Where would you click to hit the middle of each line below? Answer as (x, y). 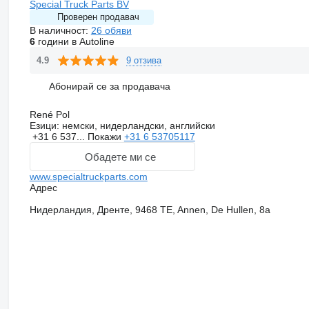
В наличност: (60, 31)
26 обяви (111, 31)
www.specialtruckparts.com (88, 177)
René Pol (49, 115)
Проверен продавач (98, 17)
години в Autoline (74, 42)
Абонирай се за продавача (109, 86)
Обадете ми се (121, 157)
